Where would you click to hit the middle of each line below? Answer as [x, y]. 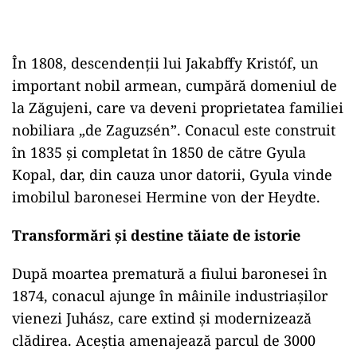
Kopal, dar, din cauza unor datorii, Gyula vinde [172, 175]
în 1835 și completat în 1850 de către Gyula [159, 152]
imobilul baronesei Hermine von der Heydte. [166, 197]
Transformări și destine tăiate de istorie [156, 235]
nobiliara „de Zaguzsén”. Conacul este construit [174, 130]
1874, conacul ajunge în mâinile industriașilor [170, 296]
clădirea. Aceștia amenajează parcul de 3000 [164, 340]
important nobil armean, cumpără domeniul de [175, 85]
